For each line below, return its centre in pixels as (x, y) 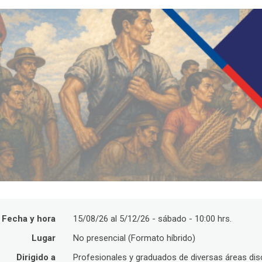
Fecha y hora (29, 219)
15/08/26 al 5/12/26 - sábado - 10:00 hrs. (153, 219)
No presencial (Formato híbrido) (135, 238)
